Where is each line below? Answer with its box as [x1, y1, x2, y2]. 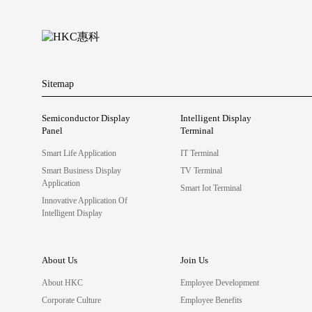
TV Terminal [180, 165, 222, 175]
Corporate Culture [42, 295, 101, 305]
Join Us [180, 254, 208, 265]
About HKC [42, 277, 83, 288]
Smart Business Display [42, 165, 121, 175]
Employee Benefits [180, 295, 242, 305]
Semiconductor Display [42, 112, 130, 123]
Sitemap [42, 78, 74, 89]
